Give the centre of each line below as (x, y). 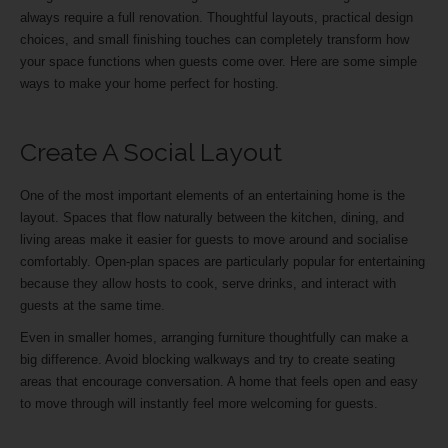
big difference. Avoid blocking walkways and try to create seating (207, 359)
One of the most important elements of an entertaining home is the (212, 195)
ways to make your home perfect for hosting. (151, 84)
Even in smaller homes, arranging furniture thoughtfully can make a (214, 337)
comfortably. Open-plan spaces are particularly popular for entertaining (222, 261)
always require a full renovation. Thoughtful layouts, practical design (216, 18)
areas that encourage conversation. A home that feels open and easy (219, 381)
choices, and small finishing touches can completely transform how (214, 40)
